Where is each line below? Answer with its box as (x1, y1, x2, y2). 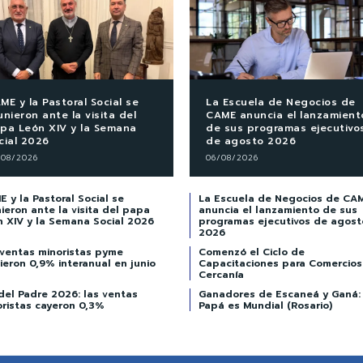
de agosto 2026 (206, 133, 296, 148)
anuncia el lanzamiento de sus (199, 202, 357, 217)
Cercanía (199, 267, 244, 282)
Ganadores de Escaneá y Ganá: (199, 286, 361, 301)
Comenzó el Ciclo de (199, 244, 305, 259)
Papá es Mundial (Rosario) (199, 297, 332, 313)
